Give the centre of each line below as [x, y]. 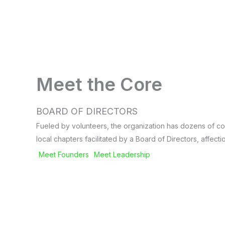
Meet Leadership [122, 154]
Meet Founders [64, 154]
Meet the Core [99, 84]
